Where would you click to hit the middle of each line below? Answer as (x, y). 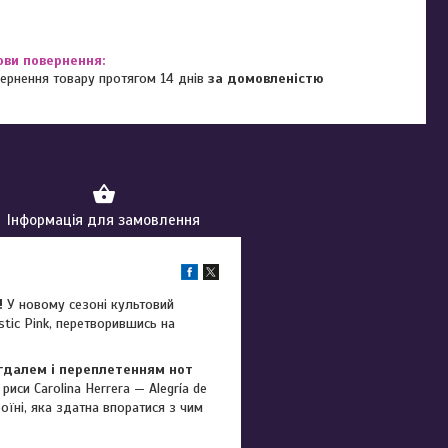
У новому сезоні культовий (88, 304)
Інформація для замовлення (103, 220)
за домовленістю (266, 78)
